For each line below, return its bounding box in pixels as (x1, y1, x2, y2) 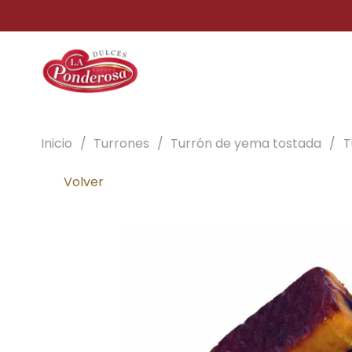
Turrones (93, 134, 150, 152)
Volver (63, 172, 104, 191)
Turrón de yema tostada (170, 134, 322, 152)
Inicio (41, 134, 72, 152)
